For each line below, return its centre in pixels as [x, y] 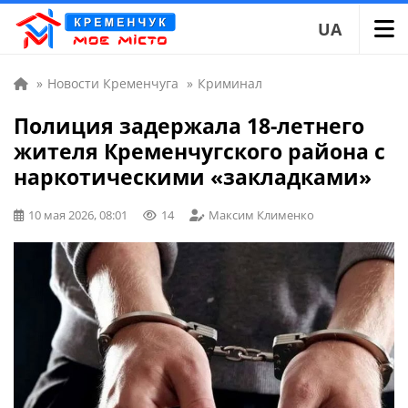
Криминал [230, 83]
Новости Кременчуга [113, 83]
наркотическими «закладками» [193, 177]
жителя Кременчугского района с [199, 151]
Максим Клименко [261, 215]
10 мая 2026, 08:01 [78, 215]
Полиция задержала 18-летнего [189, 126]
